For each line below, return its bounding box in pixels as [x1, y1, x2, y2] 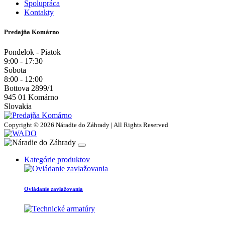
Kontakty [24, 8, 54, 17]
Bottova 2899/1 [4, 83, 53, 92]
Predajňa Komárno [4, 28, 59, 36]
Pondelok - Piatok [4, 47, 61, 56]
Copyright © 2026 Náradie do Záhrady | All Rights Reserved [4, 121, 168, 129]
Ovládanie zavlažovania [24, 185, 83, 192]
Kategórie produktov [24, 155, 90, 164]
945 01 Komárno [4, 92, 58, 101]
